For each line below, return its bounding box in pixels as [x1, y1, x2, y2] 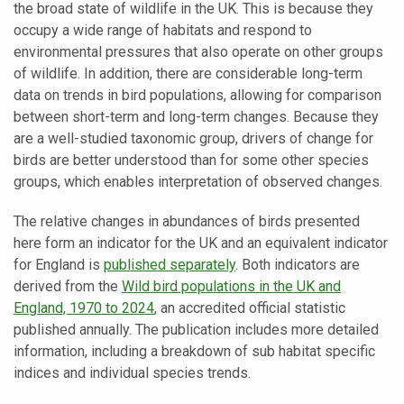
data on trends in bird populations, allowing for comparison [14, 86, 381, 104]
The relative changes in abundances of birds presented [14, 212, 360, 230]
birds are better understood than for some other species [14, 151, 369, 169]
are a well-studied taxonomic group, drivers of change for [14, 129, 373, 147]
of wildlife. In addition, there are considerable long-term [14, 64, 363, 82]
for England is [14, 255, 104, 273]
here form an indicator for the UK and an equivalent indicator [14, 234, 388, 252]
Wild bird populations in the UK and [122, 277, 341, 295]
